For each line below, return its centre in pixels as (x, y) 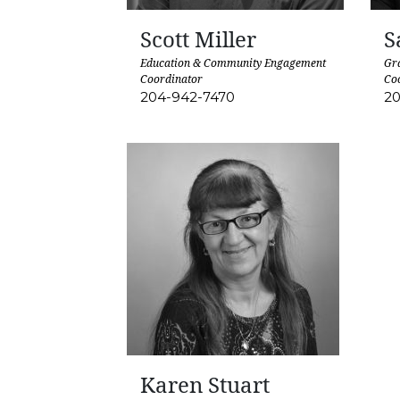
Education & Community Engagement (233, 62)
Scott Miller (198, 38)
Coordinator (171, 79)
